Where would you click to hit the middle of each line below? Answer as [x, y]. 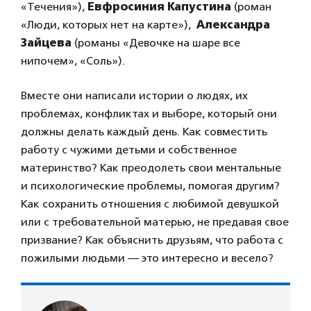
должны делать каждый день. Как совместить [144, 132]
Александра [233, 25]
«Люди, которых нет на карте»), [109, 25]
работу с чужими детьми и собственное [129, 150]
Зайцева [48, 43]
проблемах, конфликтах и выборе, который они [149, 114]
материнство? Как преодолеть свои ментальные [151, 168]
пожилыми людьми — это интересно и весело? [147, 258]
